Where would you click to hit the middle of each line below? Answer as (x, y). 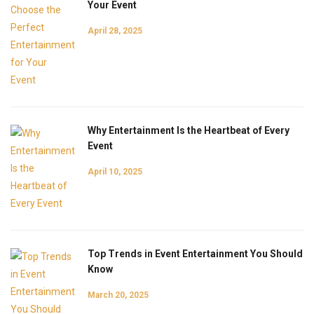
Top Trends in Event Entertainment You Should (195, 254)
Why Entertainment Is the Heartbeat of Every (189, 130)
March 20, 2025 (118, 295)
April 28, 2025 (115, 31)
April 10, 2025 (115, 172)
